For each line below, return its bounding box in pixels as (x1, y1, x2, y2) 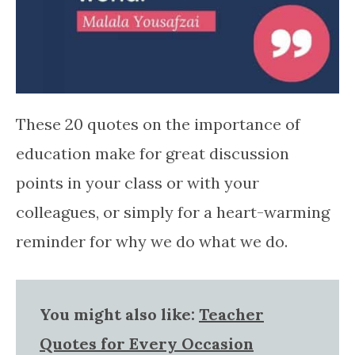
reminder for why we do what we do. (16, 231, 288, 251)
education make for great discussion (16, 143, 289, 163)
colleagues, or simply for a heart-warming (16, 201, 330, 222)
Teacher (199, 303, 264, 324)
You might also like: (40, 303, 199, 324)
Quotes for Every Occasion (40, 333, 254, 353)
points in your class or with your (16, 172, 259, 193)
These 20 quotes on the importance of (16, 113, 300, 134)
